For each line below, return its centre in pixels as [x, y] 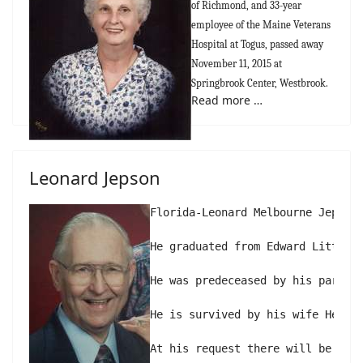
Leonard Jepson [95, 177]
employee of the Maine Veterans [261, 25]
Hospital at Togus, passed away [257, 44]
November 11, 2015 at [237, 64]
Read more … [227, 100]
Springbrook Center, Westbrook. [260, 83]
